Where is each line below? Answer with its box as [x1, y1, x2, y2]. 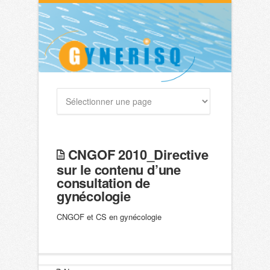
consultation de [57, 173, 151, 193]
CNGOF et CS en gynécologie [57, 211, 162, 223]
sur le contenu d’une [57, 160, 181, 180]
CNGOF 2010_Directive [64, 145, 209, 165]
